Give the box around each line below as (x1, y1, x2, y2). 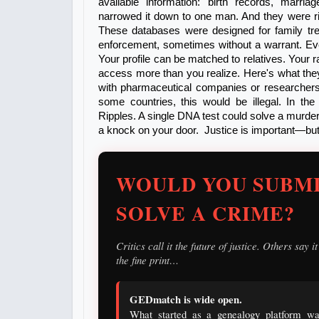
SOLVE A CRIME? (116, 199, 295, 229)
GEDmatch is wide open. (130, 291, 246, 308)
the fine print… (116, 253, 179, 268)
